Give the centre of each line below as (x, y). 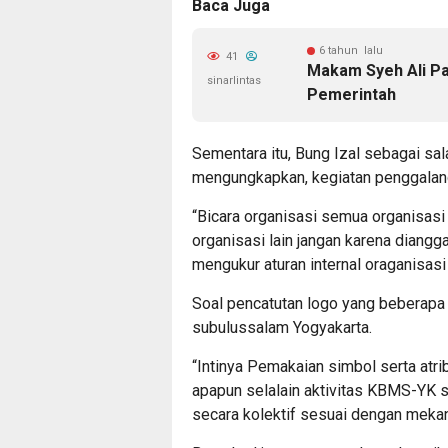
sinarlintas (234, 80)
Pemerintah (351, 94)
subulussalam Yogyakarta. (282, 327)
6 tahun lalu (351, 50)
